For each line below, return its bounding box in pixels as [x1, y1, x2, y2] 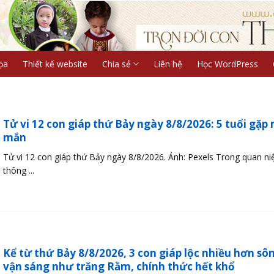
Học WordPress [196, 58, 258, 70]
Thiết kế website [22, 58, 87, 70]
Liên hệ [153, 58, 182, 70]
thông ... [2, 164, 34, 176]
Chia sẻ [102, 58, 131, 70]
